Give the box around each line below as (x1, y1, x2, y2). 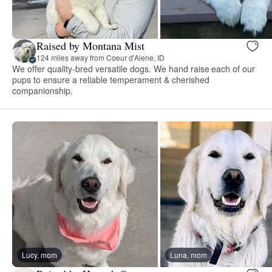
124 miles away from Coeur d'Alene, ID (36, 52, 165, 63)
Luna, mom (170, 249, 207, 260)
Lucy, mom (22, 249, 57, 260)
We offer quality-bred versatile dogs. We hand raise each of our (12, 62, 256, 75)
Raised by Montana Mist (36, 38, 144, 53)
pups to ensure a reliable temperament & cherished (12, 73, 209, 86)
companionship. (12, 84, 73, 97)
